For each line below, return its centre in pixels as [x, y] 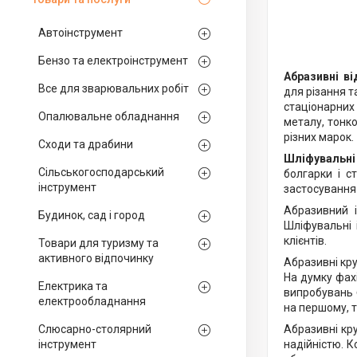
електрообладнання [92, 301]
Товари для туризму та [98, 243]
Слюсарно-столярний [95, 329]
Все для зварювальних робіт [114, 88]
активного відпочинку [96, 258]
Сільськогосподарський [101, 172]
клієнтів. [305, 241]
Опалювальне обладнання [109, 116]
